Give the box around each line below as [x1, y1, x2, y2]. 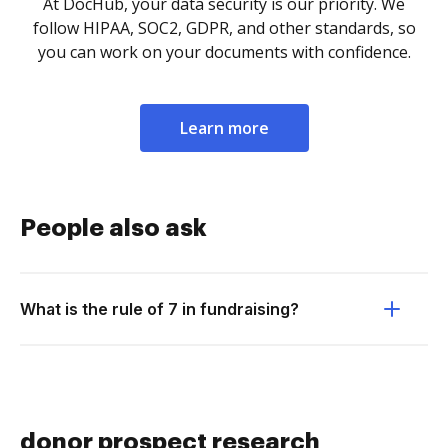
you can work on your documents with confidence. [37, 41, 411, 63]
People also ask [20, 216, 207, 240]
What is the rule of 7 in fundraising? [20, 299, 299, 319]
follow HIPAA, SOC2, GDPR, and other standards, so [32, 17, 416, 39]
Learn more [179, 117, 269, 139]
